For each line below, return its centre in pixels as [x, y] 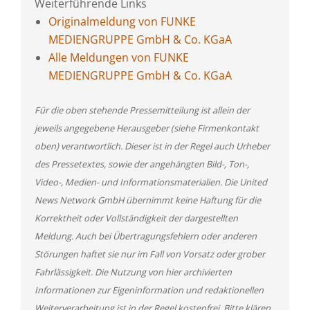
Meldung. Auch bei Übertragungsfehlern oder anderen [146, 236]
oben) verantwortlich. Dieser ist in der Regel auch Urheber [152, 146]
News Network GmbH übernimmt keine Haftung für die [148, 200]
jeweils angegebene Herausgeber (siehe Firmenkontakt [147, 128]
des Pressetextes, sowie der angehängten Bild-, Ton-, [142, 164]
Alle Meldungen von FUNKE [119, 57]
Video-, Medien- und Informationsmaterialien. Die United [151, 182]
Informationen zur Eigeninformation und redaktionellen [149, 290]
